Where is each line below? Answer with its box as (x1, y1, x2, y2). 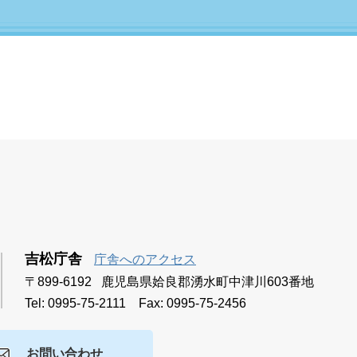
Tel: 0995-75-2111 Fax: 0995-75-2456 (25, 296, 246, 310)
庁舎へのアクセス (94, 253, 196, 266)
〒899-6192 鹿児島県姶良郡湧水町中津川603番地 (25, 275, 314, 288)
